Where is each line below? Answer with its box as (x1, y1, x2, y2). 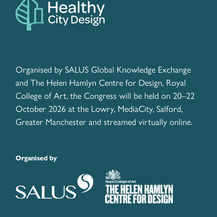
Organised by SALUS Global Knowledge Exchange (15, 62, 191, 75)
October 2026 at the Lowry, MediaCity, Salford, (15, 102, 183, 114)
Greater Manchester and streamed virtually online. (15, 115, 192, 127)
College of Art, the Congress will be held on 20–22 (15, 89, 195, 101)
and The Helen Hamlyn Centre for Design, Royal (15, 76, 186, 88)
